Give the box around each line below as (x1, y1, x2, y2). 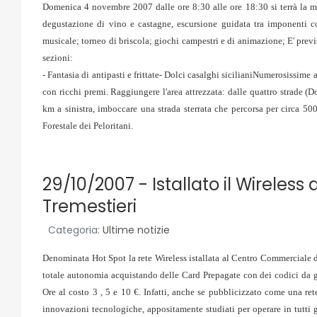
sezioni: (42, 52, 73, 63)
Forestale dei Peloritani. (42, 120, 133, 131)
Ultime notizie (103, 223, 170, 237)
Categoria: (48, 223, 100, 237)
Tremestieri (42, 195, 137, 218)
